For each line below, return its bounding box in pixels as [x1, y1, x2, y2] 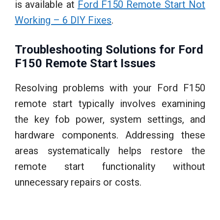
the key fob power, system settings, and [15, 113, 205, 125]
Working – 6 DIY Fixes [15, 14, 111, 26]
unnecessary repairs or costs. [15, 176, 141, 188]
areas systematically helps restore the [15, 144, 205, 157]
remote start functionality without [15, 160, 205, 172]
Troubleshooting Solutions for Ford [15, 42, 203, 56]
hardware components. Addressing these [15, 129, 205, 141]
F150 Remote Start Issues [15, 56, 156, 70]
